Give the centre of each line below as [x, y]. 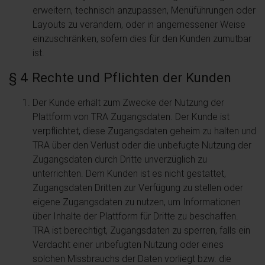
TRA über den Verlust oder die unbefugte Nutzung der [142, 145]
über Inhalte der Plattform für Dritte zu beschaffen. [135, 216]
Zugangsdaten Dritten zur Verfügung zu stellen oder [138, 188]
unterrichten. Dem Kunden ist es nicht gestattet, [129, 173]
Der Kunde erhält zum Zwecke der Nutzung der [128, 102]
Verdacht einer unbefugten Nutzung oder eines [128, 244]
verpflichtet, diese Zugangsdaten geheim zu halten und [144, 131]
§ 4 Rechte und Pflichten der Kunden [120, 77]
